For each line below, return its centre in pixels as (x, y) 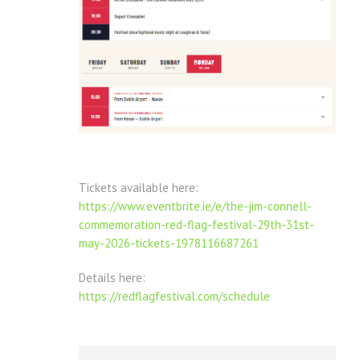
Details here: (112, 277)
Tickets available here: (139, 187)
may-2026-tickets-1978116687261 (169, 243)
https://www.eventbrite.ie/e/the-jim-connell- (195, 206)
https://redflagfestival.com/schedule (174, 296)
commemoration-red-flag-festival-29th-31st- (196, 224)
